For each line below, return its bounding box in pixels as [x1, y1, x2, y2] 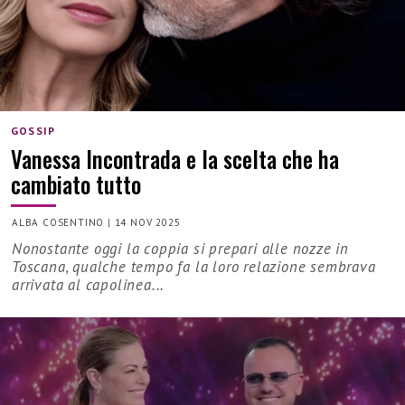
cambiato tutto [11, 166, 141, 201]
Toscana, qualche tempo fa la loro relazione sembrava [12, 257, 376, 278]
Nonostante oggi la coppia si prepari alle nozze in [12, 239, 349, 259]
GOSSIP [11, 124, 56, 138]
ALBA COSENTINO [12, 215, 105, 229]
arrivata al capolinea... [12, 275, 165, 296]
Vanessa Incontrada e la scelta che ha [11, 141, 339, 175]
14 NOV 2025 [114, 215, 181, 229]
